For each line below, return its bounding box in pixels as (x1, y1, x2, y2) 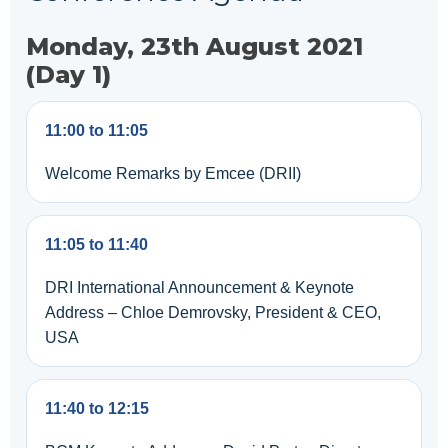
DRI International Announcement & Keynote (45, 279, 354, 296)
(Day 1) (26, 60, 111, 89)
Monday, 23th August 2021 (26, 32, 363, 61)
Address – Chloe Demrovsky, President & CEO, (45, 304, 381, 321)
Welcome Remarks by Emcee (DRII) (45, 165, 301, 182)
